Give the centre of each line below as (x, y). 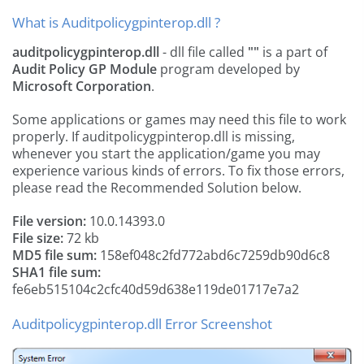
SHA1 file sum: (56, 272)
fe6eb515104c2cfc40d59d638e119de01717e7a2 (156, 289)
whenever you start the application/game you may (166, 154)
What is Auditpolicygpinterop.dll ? (116, 22)
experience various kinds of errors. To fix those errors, (178, 171)
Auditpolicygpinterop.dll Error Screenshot (142, 324)
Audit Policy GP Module (84, 69)
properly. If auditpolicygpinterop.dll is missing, (154, 136)
